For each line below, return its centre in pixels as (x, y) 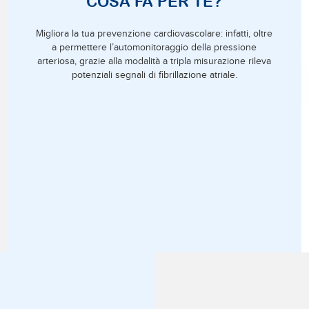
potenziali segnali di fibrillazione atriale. (154, 75)
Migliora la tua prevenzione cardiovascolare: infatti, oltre (154, 33)
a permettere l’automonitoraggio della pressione (154, 47)
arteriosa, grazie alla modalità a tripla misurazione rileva (154, 61)
